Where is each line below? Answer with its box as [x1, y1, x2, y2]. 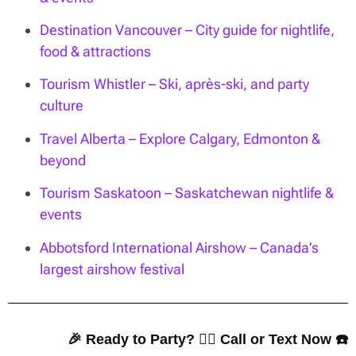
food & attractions [40, 42, 151, 60]
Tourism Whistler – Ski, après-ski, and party [40, 75, 309, 93]
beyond [40, 151, 86, 168]
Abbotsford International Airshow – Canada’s [40, 238, 319, 256]
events [40, 206, 82, 223]
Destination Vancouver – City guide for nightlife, [40, 21, 335, 38]
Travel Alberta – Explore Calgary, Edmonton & [40, 130, 320, 147]
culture [40, 97, 83, 114]
